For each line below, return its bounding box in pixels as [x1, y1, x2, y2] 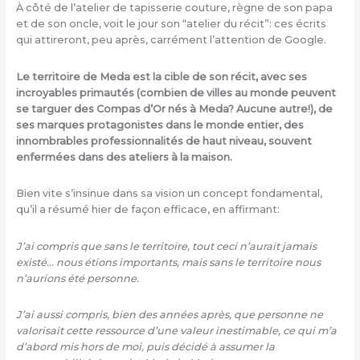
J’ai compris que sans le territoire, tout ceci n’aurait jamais [15, 239, 317, 252]
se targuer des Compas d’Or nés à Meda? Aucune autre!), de [15, 102, 333, 115]
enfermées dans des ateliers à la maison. [15, 150, 232, 163]
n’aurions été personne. [15, 272, 139, 284]
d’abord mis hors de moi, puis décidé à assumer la [15, 341, 275, 354]
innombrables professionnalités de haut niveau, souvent [15, 134, 312, 147]
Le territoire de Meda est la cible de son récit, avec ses [15, 70, 307, 83]
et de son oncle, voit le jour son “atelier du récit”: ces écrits [15, 17, 326, 30]
